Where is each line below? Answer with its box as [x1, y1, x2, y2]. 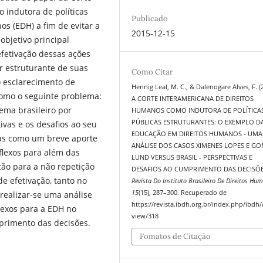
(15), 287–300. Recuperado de [139, 188, 227, 197]
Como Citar [131, 66, 174, 77]
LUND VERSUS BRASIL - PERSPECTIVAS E [131, 153, 253, 161]
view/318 [131, 211, 159, 220]
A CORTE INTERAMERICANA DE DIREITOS [131, 94, 254, 103]
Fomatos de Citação [140, 231, 211, 242]
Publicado [131, 13, 168, 23]
